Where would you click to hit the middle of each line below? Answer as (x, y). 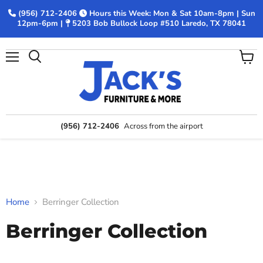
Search (48, 68)
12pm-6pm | (40, 23)
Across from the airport (163, 126)
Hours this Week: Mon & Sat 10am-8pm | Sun (171, 14)
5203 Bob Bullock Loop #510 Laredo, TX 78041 (158, 23)
